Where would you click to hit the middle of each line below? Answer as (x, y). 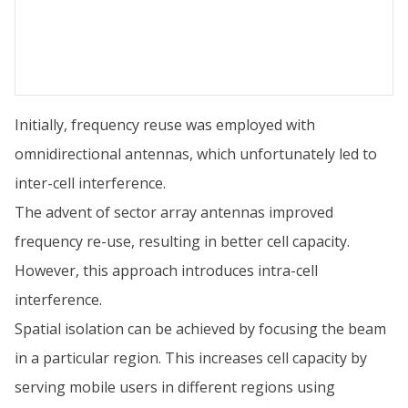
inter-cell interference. (90, 183)
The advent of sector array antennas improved (174, 212)
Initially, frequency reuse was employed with (165, 125)
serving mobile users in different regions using (175, 387)
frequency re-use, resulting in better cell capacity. (182, 241)
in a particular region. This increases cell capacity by (191, 358)
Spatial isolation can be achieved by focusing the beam (200, 329)
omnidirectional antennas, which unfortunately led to (196, 154)
